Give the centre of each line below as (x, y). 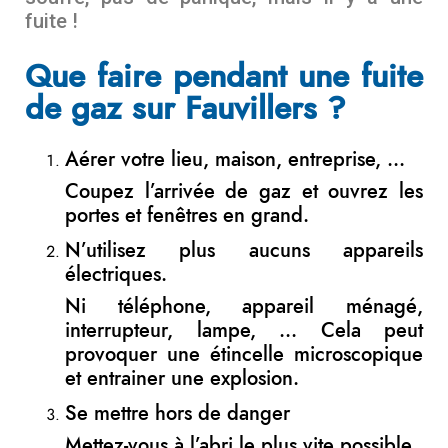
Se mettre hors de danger (177, 413)
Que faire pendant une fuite (224, 76)
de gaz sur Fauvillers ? (185, 108)
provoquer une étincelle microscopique (244, 354)
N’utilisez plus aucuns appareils (244, 250)
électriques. (116, 274)
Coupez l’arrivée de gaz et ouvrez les (244, 191)
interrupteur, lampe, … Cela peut (244, 330)
